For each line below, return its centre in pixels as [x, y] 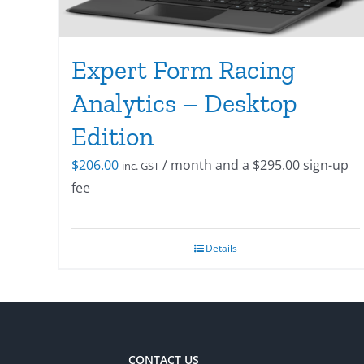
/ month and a [208, 165]
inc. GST [141, 166]
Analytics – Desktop [184, 104]
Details [221, 249]
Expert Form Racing [184, 70]
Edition [113, 137]
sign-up [324, 165]
